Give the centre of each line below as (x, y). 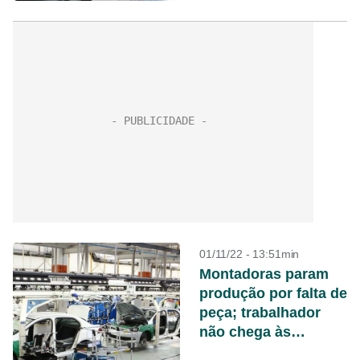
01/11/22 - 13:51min (250, 254)
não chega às (245, 332)
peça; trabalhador (260, 313)
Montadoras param (264, 274)
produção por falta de (273, 293)
